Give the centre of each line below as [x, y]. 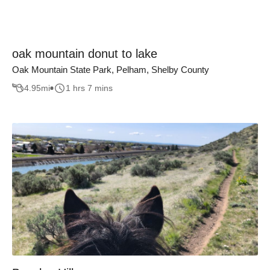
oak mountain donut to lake [85, 53]
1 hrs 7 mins [89, 88]
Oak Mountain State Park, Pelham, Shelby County [111, 69]
